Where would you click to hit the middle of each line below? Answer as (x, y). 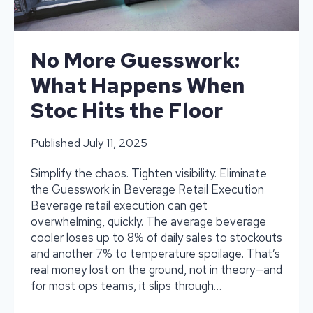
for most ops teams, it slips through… (126, 285)
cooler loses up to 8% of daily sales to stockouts (156, 237)
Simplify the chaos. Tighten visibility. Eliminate (149, 173)
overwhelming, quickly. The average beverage (148, 221)
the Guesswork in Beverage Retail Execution (147, 189)
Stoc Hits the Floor (127, 110)
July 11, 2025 (115, 142)
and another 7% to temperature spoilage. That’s (155, 253)
